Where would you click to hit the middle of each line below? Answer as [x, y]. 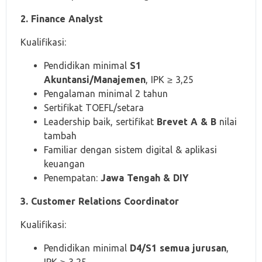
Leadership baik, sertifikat [100, 122]
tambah [60, 136]
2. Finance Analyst [62, 19]
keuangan [64, 164]
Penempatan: [72, 178]
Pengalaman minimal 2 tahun [106, 94]
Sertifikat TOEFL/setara [94, 108]
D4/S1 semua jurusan [178, 248]
